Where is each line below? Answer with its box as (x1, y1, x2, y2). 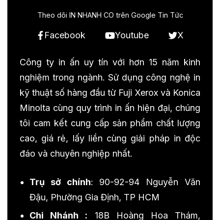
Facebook (44, 30, 85, 41)
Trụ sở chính (29, 177, 91, 188)
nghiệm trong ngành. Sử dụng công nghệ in (20, 72, 200, 83)
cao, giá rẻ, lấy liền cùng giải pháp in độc (20, 133, 200, 144)
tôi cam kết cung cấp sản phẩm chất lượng (20, 118, 200, 129)
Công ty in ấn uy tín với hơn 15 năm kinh (20, 57, 200, 68)
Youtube (115, 30, 149, 41)
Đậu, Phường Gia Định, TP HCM (29, 192, 160, 203)
